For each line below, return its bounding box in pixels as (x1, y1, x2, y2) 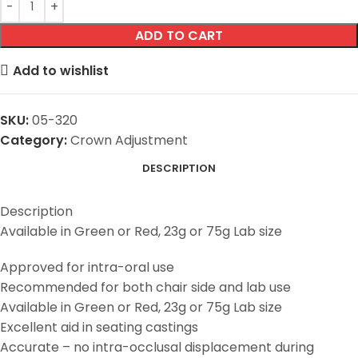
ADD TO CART (135, 26, 223, 46)
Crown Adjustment (70, 131, 188, 150)
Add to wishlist (13, 61, 109, 80)
